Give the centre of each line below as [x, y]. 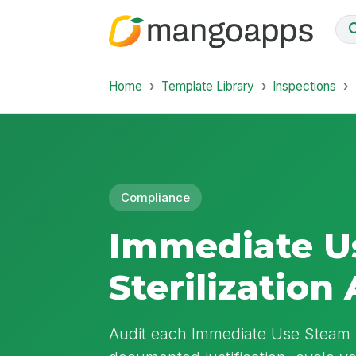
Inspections [305, 86]
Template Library [207, 86]
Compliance [156, 197]
